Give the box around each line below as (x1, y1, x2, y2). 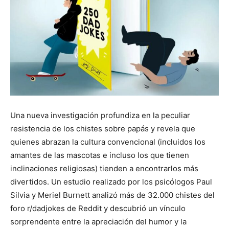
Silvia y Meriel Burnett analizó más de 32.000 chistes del (10, 190, 215, 200)
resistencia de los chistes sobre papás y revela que (10, 124, 195, 133)
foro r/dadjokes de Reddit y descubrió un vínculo (10, 203, 186, 213)
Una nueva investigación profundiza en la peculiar (10, 110, 190, 120)
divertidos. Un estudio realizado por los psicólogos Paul (10, 177, 212, 187)
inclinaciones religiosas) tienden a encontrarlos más (10, 164, 198, 173)
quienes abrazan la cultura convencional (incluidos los (10, 137, 205, 147)
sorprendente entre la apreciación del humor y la (10, 217, 187, 226)
